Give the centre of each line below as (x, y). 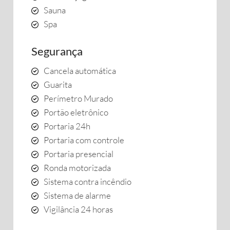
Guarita (58, 84)
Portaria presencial (79, 154)
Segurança (57, 51)
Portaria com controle (84, 140)
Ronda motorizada (77, 168)
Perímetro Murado (78, 98)
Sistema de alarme (77, 195)
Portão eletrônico (76, 112)
